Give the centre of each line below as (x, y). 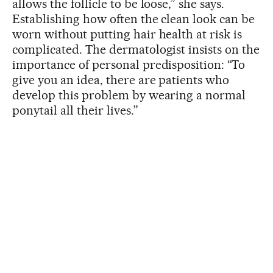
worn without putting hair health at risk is (127, 34)
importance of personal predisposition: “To (129, 65)
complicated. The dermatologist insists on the (136, 50)
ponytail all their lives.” (75, 111)
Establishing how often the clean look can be (134, 19)
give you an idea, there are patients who (121, 80)
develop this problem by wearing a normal (129, 95)
